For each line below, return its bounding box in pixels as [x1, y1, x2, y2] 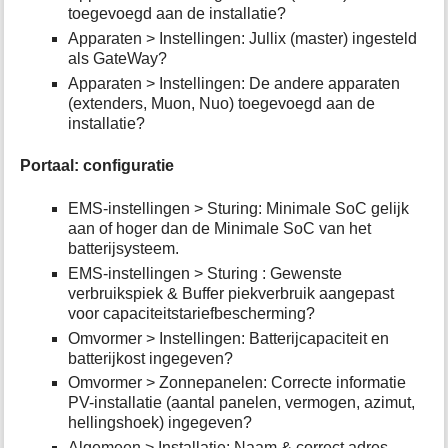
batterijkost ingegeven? [68, 349, 234, 367]
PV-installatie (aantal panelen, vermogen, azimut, [68, 394, 416, 412]
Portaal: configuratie [20, 157, 175, 175]
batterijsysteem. [68, 239, 180, 257]
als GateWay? [68, 50, 168, 68]
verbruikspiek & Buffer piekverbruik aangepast [68, 284, 395, 302]
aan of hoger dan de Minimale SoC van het [68, 219, 372, 237]
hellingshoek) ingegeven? [68, 414, 253, 432]
